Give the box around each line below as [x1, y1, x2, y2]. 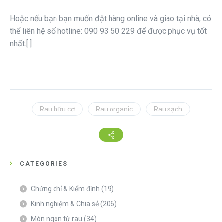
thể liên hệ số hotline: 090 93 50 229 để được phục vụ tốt [10, 26, 207, 36]
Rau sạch [154, 105, 182, 113]
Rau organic [96, 105, 133, 113]
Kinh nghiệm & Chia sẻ [31, 199, 99, 208]
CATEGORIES [20, 160, 68, 167]
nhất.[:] [10, 38, 32, 48]
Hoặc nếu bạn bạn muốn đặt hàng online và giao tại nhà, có [10, 13, 211, 23]
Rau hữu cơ [40, 105, 75, 113]
